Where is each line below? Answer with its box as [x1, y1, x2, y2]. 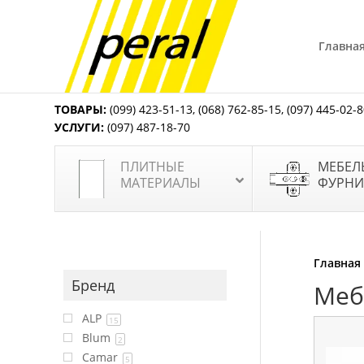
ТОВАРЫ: [54, 102, 107, 117]
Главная [314, 255, 362, 271]
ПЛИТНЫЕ [120, 158, 185, 175]
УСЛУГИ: [54, 119, 105, 135]
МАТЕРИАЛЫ [120, 174, 201, 192]
